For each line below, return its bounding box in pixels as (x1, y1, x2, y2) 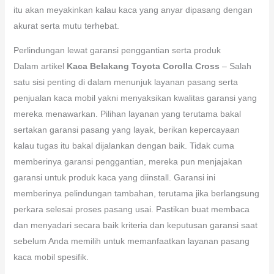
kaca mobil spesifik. (13, 251, 89, 262)
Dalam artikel (13, 61, 67, 71)
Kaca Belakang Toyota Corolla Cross (66, 61, 220, 71)
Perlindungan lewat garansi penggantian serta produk (13, 45, 221, 55)
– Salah (219, 61, 251, 71)
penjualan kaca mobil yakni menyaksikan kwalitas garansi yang (13, 92, 257, 103)
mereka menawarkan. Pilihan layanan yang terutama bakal (13, 108, 241, 119)
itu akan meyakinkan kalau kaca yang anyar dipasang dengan (13, 4, 253, 15)
